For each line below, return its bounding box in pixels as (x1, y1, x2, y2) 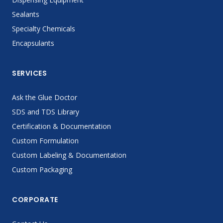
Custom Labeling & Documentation (12, 150, 126, 160)
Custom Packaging (12, 165, 72, 174)
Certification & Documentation (12, 121, 111, 131)
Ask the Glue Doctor (12, 93, 77, 102)
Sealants (12, 9, 39, 19)
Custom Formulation (12, 136, 79, 145)
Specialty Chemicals (12, 24, 75, 33)
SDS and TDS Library (12, 107, 79, 116)
